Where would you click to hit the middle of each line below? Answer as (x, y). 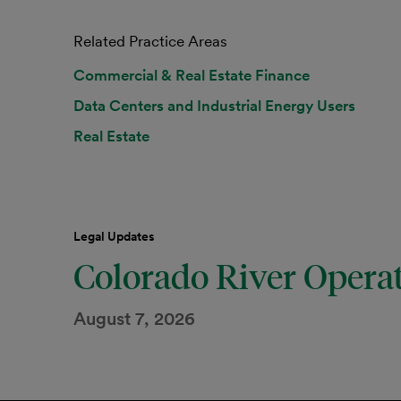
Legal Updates (114, 236)
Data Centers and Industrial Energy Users (214, 106)
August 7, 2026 (134, 319)
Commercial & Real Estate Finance (192, 75)
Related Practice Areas (150, 41)
